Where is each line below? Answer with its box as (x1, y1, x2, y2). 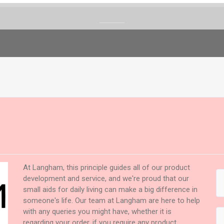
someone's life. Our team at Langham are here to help (23, 195, 200, 205)
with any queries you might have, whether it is (23, 206, 172, 216)
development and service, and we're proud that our (23, 173, 189, 183)
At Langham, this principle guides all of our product (23, 162, 190, 172)
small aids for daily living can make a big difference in (23, 184, 198, 194)
